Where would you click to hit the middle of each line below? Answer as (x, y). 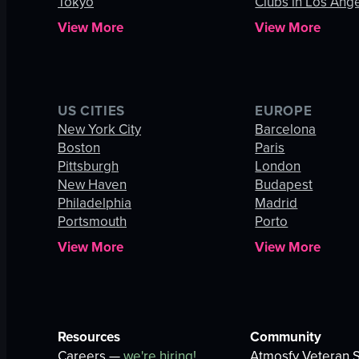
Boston (79, 148)
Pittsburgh (88, 166)
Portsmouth (92, 222)
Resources (89, 337)
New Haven (92, 185)
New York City (99, 129)
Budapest (284, 185)
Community (286, 337)
